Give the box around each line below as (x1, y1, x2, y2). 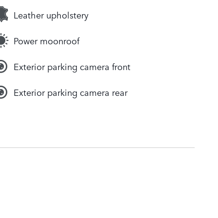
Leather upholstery (14, 8, 89, 21)
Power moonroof (14, 34, 79, 47)
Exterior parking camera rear (14, 86, 127, 99)
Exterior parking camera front (14, 60, 130, 73)
